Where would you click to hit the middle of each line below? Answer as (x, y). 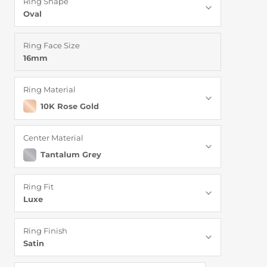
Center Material (53, 138)
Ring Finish (45, 230)
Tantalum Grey (71, 155)
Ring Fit (38, 187)
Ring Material (49, 89)
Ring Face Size (52, 45)
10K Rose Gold (69, 106)
